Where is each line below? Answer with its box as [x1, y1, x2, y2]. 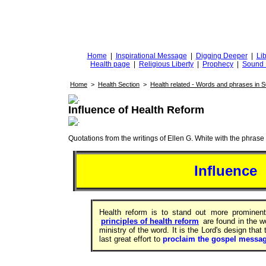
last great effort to [99, 235, 163, 243]
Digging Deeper [195, 52, 248, 60]
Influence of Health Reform [68, 104, 204, 116]
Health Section [98, 81, 140, 88]
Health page [90, 60, 130, 68]
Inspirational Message [115, 52, 187, 60]
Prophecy [202, 60, 233, 68]
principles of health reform [100, 217, 199, 226]
